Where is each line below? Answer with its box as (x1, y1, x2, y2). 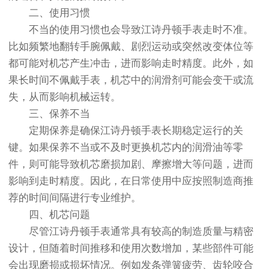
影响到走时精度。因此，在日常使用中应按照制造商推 (8, 175, 253, 187)
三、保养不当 (8, 107, 90, 119)
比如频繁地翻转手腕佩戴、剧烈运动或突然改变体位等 (8, 40, 253, 52)
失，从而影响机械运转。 (8, 91, 121, 103)
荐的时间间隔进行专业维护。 (8, 192, 141, 204)
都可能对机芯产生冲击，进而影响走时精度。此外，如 (8, 57, 253, 69)
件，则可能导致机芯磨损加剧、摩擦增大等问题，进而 (8, 158, 253, 170)
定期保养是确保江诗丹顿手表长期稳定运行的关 (8, 124, 243, 136)
